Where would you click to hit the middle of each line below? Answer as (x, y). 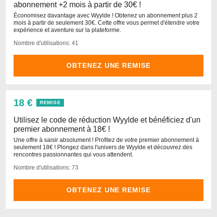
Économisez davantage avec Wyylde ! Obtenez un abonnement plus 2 (106, 15)
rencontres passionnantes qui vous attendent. (73, 155)
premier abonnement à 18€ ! (62, 129)
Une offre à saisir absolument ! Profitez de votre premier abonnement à (106, 140)
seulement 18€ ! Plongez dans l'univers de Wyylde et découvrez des (103, 147)
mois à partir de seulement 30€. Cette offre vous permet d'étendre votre (107, 23)
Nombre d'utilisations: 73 (46, 168)
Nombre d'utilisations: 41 (46, 43)
